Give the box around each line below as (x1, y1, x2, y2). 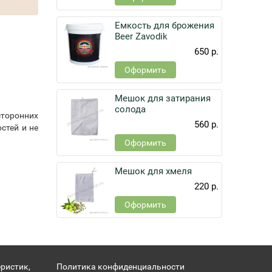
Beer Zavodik (115, 31, 168, 42)
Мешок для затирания (115, 93, 211, 104)
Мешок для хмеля (115, 166, 192, 177)
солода (115, 104, 146, 115)
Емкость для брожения (115, 20, 215, 31)
